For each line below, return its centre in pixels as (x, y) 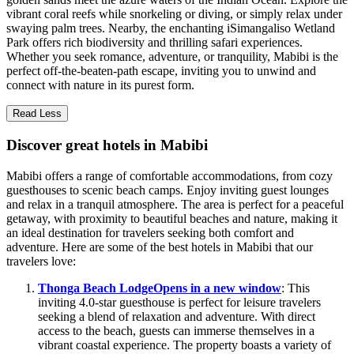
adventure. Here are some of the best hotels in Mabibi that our (160, 247)
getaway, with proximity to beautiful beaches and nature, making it (172, 218)
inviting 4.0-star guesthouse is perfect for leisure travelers (179, 302)
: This (296, 288)
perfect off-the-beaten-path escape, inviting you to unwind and (161, 71)
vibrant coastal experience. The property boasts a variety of (185, 345)
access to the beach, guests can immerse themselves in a (176, 330)
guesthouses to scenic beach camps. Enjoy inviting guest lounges (168, 190)
